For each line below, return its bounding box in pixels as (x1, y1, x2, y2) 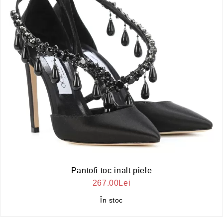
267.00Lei (92, 178, 131, 187)
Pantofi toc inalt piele (71, 166, 152, 175)
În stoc (100, 196, 123, 204)
